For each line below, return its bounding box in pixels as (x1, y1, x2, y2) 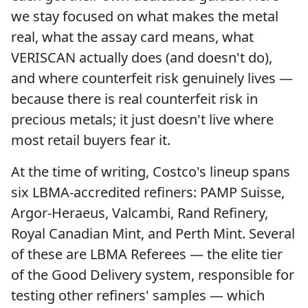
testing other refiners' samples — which (11, 285, 265, 305)
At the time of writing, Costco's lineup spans (11, 162, 290, 181)
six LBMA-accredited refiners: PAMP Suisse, (11, 182, 285, 201)
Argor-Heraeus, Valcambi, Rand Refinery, (11, 203, 268, 222)
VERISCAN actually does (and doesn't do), (11, 47, 272, 67)
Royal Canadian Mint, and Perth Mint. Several (11, 223, 295, 243)
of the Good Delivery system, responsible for (11, 265, 294, 284)
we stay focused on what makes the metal (11, 6, 278, 25)
